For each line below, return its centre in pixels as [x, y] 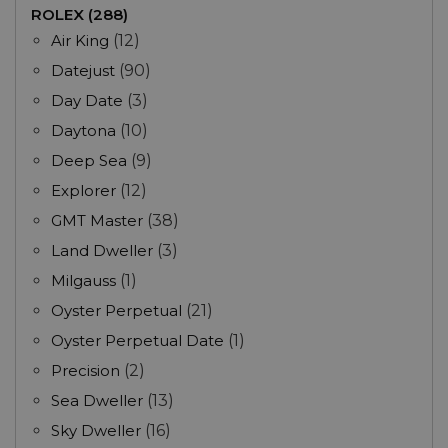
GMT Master [97, 221]
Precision [85, 371]
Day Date [87, 101]
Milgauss [83, 281]
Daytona [83, 131]
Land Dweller [104, 251]
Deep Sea [89, 161]
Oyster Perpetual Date [137, 341]
